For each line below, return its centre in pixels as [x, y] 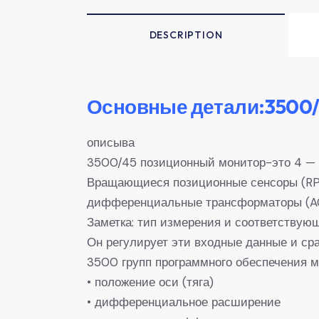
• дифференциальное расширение [184, 302]
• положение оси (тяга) [150, 282]
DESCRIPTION [186, 35]
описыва [111, 142]
